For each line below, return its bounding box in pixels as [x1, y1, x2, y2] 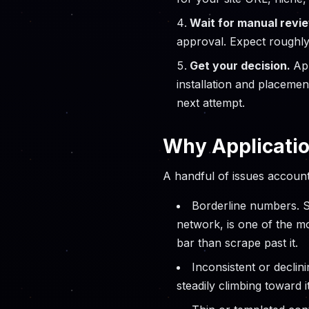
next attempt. [177, 96, 245, 110]
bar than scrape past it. [177, 236, 298, 250]
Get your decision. [190, 59, 293, 73]
